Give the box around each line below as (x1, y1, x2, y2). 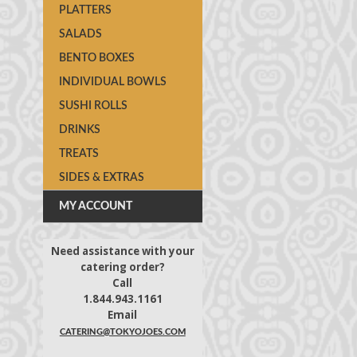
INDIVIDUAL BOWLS (58, 76, 167, 88)
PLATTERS (58, 5, 112, 16)
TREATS (58, 148, 99, 159)
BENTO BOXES (58, 53, 135, 64)
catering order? (80, 260, 165, 274)
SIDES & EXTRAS (58, 172, 144, 183)
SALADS (58, 29, 102, 40)
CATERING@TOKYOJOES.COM (59, 328, 186, 336)
